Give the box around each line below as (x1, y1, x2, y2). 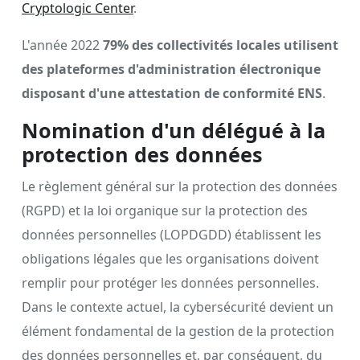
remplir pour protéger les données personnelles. (22, 273, 319, 292)
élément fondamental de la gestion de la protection (22, 321, 334, 340)
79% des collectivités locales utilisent (103, 35, 338, 54)
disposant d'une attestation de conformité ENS (22, 84, 322, 102)
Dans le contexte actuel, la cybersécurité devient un (22, 297, 333, 316)
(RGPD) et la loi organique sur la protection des (22, 201, 308, 219)
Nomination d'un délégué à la (22, 116, 325, 144)
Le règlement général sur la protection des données (22, 177, 337, 195)
